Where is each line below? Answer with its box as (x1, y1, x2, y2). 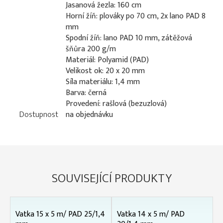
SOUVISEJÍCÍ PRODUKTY (51, 168, 172, 189)
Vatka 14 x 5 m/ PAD (117, 207, 185, 221)
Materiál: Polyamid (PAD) (66, 53, 149, 67)
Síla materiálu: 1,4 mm (66, 75, 140, 89)
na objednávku (66, 108, 113, 121)
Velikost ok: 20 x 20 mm (66, 64, 145, 78)
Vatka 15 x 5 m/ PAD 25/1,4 (15, 207, 105, 221)
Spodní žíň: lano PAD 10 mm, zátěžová (66, 31, 192, 45)
